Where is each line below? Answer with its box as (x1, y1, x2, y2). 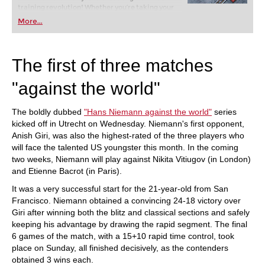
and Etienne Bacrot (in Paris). (12, 166, 122, 176)
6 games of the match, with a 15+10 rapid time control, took (12, 231, 234, 241)
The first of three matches (12, 56, 213, 75)
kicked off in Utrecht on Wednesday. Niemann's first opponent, (12, 119, 244, 128)
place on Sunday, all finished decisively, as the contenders (12, 243, 228, 253)
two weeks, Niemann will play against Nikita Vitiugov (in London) (12, 154, 251, 164)
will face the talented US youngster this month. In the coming (12, 143, 238, 152)
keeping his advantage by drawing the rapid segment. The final (12, 219, 247, 229)
